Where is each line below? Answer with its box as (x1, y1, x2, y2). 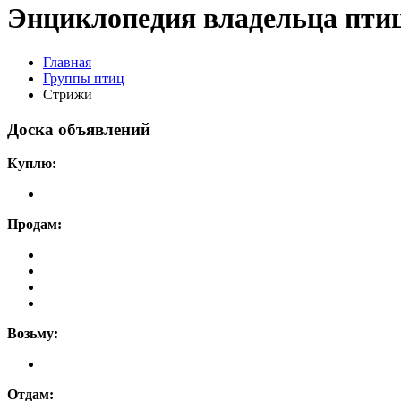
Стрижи (43, 86, 92, 102)
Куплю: (7, 156, 56, 172)
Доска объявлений (7, 119, 150, 139)
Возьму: (7, 326, 58, 342)
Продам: (7, 217, 62, 233)
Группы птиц (43, 70, 124, 86)
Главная (43, 54, 91, 70)
